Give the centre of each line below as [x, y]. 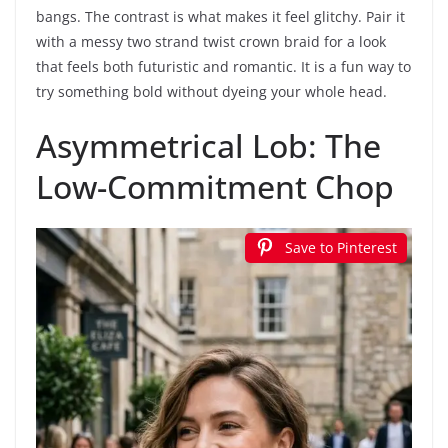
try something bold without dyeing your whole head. [211, 91]
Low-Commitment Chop [215, 186]
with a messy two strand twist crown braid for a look [211, 41]
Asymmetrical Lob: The [208, 145]
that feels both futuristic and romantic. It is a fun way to [223, 66]
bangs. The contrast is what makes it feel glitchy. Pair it [220, 16]
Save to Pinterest [341, 247]
